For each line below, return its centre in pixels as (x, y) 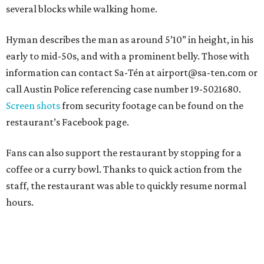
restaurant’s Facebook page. (67, 122)
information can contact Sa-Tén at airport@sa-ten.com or (132, 72)
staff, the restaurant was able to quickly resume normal (126, 186)
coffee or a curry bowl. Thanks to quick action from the (124, 169)
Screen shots (33, 105)
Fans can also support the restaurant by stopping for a (124, 153)
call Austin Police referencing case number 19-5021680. (123, 89)
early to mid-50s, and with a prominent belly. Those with (128, 56)
